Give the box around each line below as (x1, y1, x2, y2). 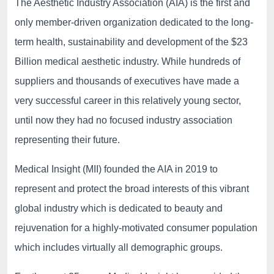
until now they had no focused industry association (15, 114, 232, 125)
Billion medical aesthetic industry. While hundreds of (15, 56, 240, 67)
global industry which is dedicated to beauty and (15, 202, 223, 213)
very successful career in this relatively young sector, (15, 95, 241, 106)
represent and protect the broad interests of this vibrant (15, 183, 249, 194)
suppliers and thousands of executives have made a (15, 75, 239, 86)
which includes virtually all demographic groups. (15, 242, 223, 253)
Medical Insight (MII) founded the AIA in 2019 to (15, 163, 218, 174)
